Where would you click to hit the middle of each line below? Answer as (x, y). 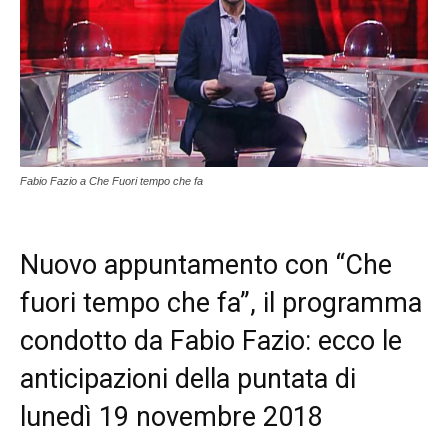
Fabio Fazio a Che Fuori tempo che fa (111, 180)
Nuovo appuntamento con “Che (206, 264)
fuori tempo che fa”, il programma (221, 302)
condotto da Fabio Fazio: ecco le (211, 340)
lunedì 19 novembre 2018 (171, 416)
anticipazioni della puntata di (188, 378)
